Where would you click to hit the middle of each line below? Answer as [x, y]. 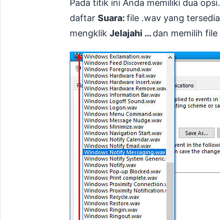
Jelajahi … [131, 33]
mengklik [90, 33]
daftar [84, 18]
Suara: [112, 18]
